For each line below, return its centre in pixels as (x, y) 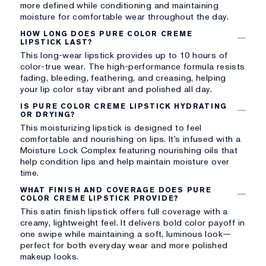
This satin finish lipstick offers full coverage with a (124, 211)
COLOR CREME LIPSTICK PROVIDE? (99, 198)
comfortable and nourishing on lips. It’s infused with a (130, 139)
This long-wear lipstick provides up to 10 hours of (124, 55)
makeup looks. (49, 256)
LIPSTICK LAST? (56, 42)
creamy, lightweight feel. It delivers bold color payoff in (132, 222)
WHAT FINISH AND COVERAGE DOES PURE (116, 190)
